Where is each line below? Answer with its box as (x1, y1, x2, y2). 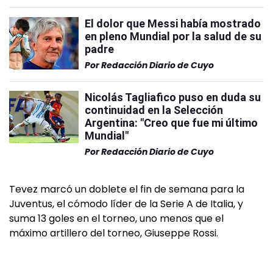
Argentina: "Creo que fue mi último (85, 116, 258, 129)
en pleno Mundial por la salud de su (85, 29, 261, 43)
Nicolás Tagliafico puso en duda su (85, 90, 261, 104)
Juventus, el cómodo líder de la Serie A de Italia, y (9, 196, 243, 211)
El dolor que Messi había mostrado (85, 16, 261, 30)
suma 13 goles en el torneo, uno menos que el (9, 211, 224, 225)
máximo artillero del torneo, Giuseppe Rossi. (9, 225, 218, 240)
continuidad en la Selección (85, 103, 223, 116)
